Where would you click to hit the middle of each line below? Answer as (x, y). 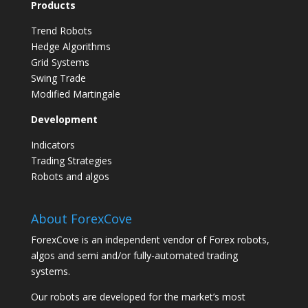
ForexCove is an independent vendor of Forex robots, (150, 239)
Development (64, 119)
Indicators (53, 144)
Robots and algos (70, 176)
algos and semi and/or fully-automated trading (134, 255)
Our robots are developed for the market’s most (138, 296)
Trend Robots (61, 30)
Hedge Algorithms (70, 46)
